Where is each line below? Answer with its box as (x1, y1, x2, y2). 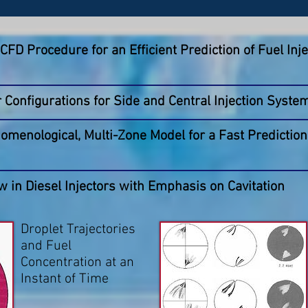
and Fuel (21, 238, 71, 255)
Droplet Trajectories (21, 221, 135, 239)
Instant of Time (21, 271, 109, 288)
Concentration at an (21, 254, 134, 272)
